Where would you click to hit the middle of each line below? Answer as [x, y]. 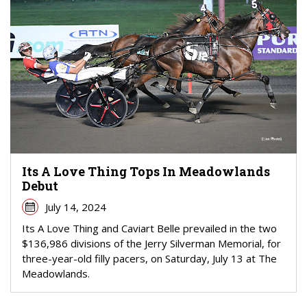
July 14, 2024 [75, 207]
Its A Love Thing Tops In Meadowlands [146, 171]
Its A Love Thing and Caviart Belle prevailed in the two [149, 228]
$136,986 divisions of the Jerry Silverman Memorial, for [151, 243]
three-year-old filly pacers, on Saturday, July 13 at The [149, 258]
